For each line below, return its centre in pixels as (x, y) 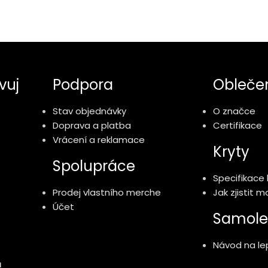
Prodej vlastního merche (107, 192)
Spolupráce (94, 166)
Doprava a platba (92, 125)
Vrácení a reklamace (99, 140)
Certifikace (237, 125)
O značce (234, 111)
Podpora (83, 85)
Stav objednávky (89, 111)
